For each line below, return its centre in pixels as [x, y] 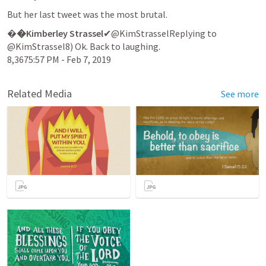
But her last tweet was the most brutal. [87, 14]
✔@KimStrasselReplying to [160, 33]
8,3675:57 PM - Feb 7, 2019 [59, 59]
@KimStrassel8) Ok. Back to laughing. [84, 46]
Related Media [39, 93]
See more [240, 94]
